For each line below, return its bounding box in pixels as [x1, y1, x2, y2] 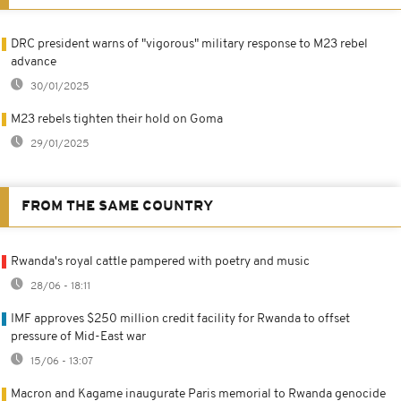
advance [11, 55, 56, 69]
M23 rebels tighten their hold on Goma [11, 112, 223, 126]
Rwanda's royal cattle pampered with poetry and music [11, 254, 310, 269]
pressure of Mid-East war [11, 329, 146, 344]
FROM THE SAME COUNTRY [21, 199, 213, 214]
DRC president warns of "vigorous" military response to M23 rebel [11, 37, 368, 51]
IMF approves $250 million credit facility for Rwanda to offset [11, 311, 350, 326]
